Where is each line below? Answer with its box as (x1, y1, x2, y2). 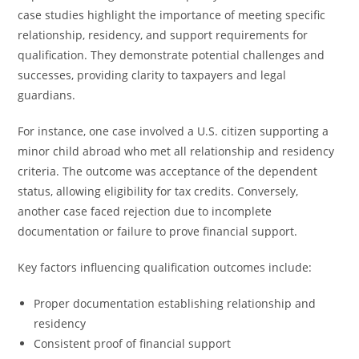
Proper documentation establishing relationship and (34, 296, 317, 311)
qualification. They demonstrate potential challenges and (18, 47, 325, 63)
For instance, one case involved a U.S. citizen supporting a (18, 123, 329, 139)
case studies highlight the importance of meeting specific (18, 7, 326, 22)
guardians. (18, 87, 76, 103)
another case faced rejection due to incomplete (18, 204, 272, 219)
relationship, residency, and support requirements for (18, 27, 309, 42)
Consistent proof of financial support (34, 336, 232, 351)
